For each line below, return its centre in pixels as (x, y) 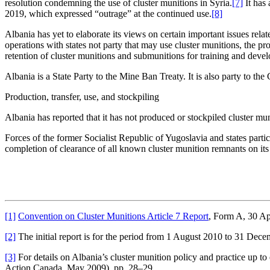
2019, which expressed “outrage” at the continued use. (108, 13)
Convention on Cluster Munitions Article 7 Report (113, 216)
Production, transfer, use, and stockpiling (82, 96)
